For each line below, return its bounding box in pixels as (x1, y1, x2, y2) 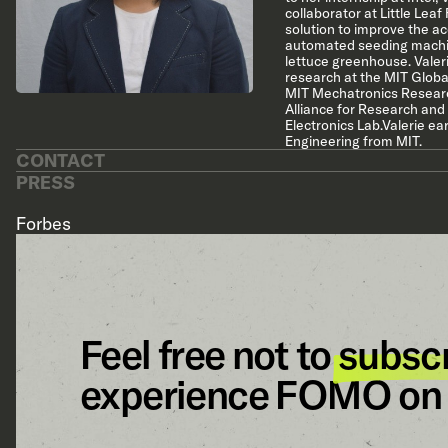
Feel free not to (80, 329, 338, 379)
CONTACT (16, 149, 105, 172)
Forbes (16, 212, 71, 235)
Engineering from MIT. (284, 132, 422, 150)
